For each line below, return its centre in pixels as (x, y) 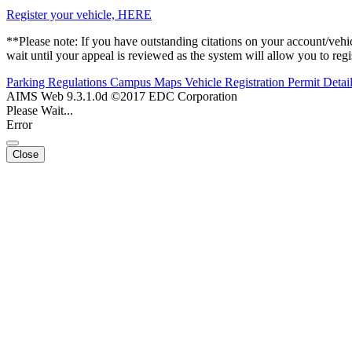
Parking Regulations (58, 82)
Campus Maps (147, 82)
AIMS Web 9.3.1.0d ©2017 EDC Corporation (122, 97)
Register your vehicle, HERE (79, 15)
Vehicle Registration (236, 82)
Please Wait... (40, 111)
